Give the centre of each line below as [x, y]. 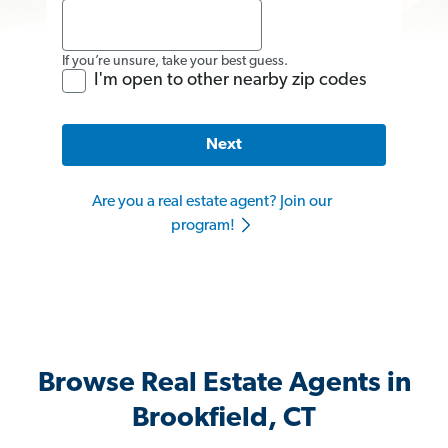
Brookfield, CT [224, 419]
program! [204, 226]
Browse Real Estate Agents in [224, 384]
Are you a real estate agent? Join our [212, 202]
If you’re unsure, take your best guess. [175, 61]
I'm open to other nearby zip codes [230, 80]
